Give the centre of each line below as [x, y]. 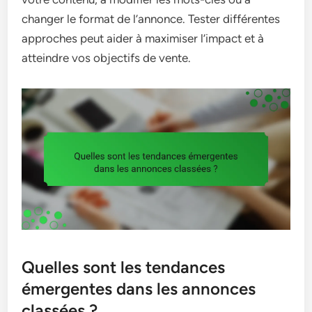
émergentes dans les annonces [139, 288]
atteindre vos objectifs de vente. [107, 58]
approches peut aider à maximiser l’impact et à [143, 39]
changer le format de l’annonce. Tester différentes [151, 19]
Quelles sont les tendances [124, 267]
